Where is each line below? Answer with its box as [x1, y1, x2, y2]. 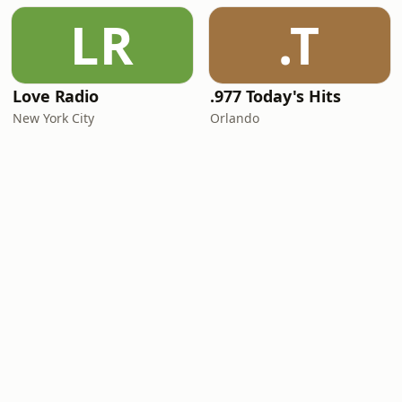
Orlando [210, 109, 259, 127]
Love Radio [13, 85, 100, 107]
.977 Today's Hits [210, 85, 341, 107]
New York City [13, 109, 94, 127]
